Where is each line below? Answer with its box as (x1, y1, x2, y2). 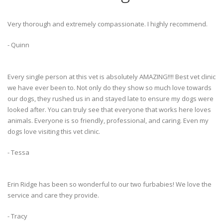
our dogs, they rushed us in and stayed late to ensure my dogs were (7, 94, 214, 104)
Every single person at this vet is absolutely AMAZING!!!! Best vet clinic (7, 72, 216, 82)
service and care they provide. (7, 191, 99, 200)
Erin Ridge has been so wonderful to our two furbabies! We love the (7, 180, 212, 189)
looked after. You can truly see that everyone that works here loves (7, 105, 211, 114)
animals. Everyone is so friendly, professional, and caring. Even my (7, 116, 209, 125)
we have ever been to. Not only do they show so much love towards (7, 83, 212, 93)
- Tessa (7, 148, 29, 157)
